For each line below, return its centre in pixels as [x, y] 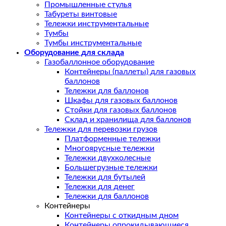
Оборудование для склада [74, 53]
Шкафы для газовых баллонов [121, 101]
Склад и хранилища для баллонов [128, 120]
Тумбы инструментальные [93, 43]
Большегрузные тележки [111, 168]
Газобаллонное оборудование [99, 62]
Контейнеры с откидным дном [122, 216]
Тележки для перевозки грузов [101, 129]
